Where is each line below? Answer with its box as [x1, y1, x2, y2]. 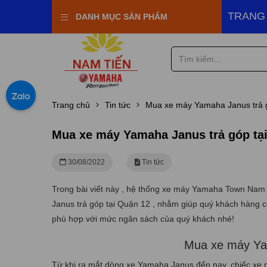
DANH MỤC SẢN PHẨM [76, 12, 167, 21]
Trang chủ [52, 100, 90, 110]
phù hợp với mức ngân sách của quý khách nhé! [52, 214, 234, 223]
